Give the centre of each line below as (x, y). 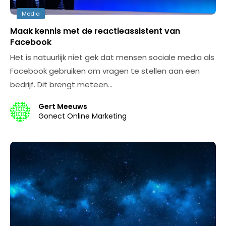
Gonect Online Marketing (82, 116)
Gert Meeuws (63, 106)
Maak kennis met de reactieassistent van (95, 31)
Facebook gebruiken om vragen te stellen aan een (105, 71)
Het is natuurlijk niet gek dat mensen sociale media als (112, 57)
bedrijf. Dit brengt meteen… (61, 84)
